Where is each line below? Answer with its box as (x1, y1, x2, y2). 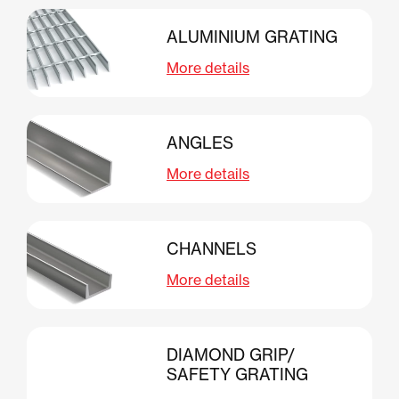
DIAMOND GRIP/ (167, 345, 295, 364)
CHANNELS (167, 239, 256, 258)
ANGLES (167, 133, 233, 152)
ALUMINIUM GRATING (167, 27, 338, 46)
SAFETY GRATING (167, 364, 308, 384)
